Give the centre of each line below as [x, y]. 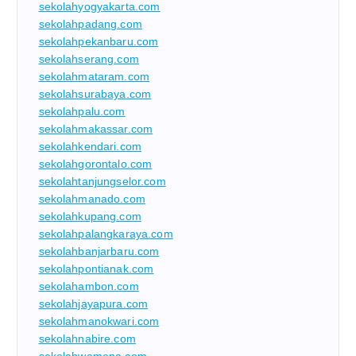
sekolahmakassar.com [96, 129]
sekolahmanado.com [92, 199]
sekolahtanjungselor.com [102, 182]
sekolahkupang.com [90, 217]
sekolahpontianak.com [96, 269]
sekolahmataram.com [94, 77]
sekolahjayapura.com [93, 304]
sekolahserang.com [89, 59]
